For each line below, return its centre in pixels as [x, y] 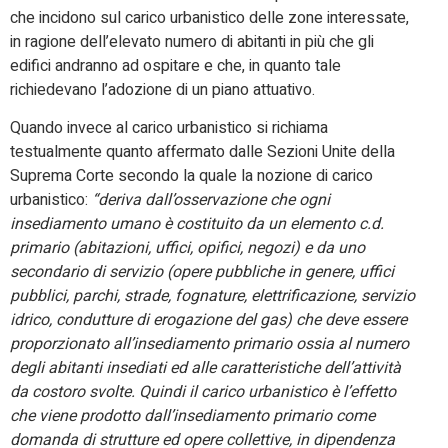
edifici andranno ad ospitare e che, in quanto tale [175, 65]
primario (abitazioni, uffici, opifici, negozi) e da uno [187, 248]
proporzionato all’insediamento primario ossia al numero [209, 344]
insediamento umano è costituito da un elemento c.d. [197, 224]
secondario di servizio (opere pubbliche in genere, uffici [202, 272]
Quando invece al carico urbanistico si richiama [169, 128]
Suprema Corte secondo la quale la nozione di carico [191, 176]
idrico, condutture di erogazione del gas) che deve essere [208, 320]
